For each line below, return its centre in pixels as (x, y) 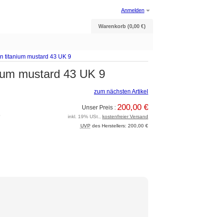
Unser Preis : (99, 108)
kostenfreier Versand (125, 117)
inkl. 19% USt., (85, 117)
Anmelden (133, 10)
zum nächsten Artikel (121, 92)
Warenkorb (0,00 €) (122, 26)
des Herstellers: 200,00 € (119, 126)
